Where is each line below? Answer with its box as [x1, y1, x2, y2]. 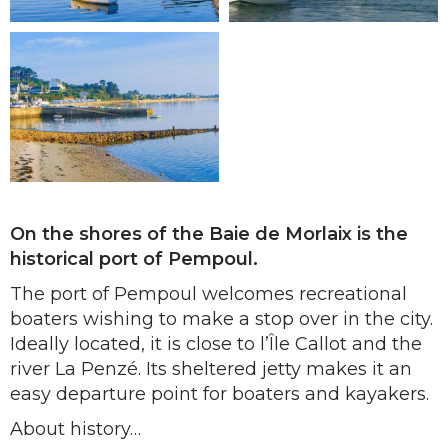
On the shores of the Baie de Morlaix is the [10, 223, 408, 245]
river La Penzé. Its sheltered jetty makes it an [10, 358, 412, 380]
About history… [10, 418, 141, 440]
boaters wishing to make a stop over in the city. [10, 308, 433, 330]
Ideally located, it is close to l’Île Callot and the [10, 333, 422, 355]
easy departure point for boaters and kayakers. [10, 383, 429, 405]
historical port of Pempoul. [10, 248, 258, 270]
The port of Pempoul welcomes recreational [10, 283, 407, 305]
